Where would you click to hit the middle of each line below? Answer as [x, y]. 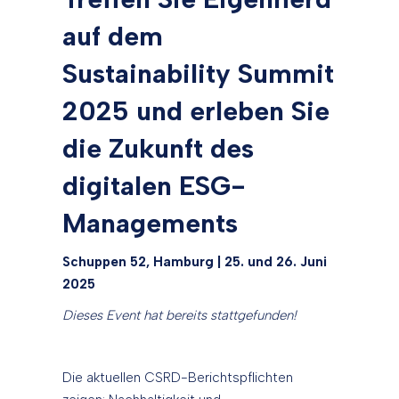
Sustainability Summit [198, 74]
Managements [150, 224]
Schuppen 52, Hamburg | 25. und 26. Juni [195, 262]
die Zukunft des [158, 149]
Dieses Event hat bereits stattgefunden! [179, 316]
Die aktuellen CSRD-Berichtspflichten [178, 378]
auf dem [113, 37]
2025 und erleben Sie [196, 111]
